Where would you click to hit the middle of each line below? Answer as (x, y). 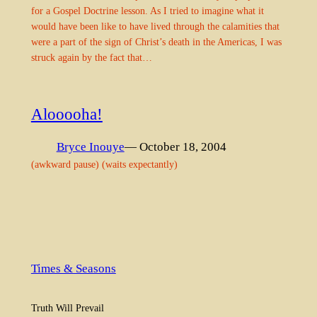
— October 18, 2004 (175, 146)
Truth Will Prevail (67, 308)
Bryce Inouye (90, 146)
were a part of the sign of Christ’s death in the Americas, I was (156, 41)
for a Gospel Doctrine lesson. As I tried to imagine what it (147, 10)
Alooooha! (67, 114)
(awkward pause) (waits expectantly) (104, 164)
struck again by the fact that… (91, 57)
